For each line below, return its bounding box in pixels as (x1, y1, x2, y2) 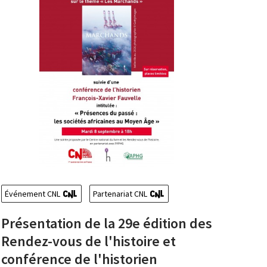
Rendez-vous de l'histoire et (1, 232, 176, 250)
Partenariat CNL (93, 188, 148, 199)
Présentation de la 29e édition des (1, 214, 212, 232)
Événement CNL (5, 188, 60, 199)
